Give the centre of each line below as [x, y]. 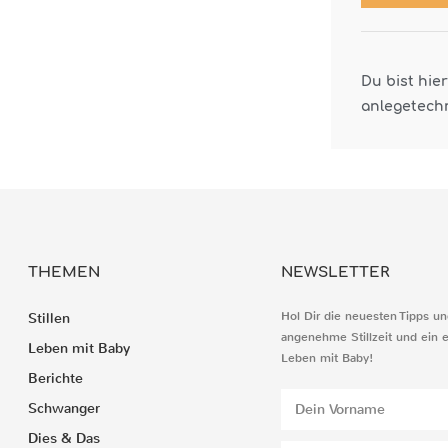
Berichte [55, 378]
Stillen [48, 318]
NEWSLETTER [334, 272]
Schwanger [63, 408]
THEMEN [63, 272]
